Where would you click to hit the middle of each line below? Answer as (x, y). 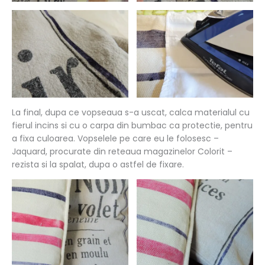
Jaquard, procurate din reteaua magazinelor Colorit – (122, 151)
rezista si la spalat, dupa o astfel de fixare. (98, 164)
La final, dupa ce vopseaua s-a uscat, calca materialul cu (131, 112)
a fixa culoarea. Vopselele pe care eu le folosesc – (115, 138)
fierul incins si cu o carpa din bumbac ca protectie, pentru (132, 125)
